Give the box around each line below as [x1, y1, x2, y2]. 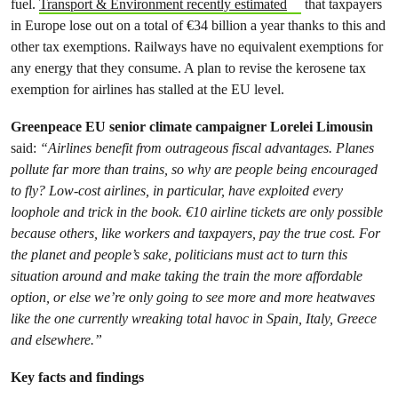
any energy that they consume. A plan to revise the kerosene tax [11, 60, 366, 76]
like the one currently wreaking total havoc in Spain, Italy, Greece [11, 310, 377, 327]
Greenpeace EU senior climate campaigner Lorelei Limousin [11, 118, 373, 135]
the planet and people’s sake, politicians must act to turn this [11, 246, 347, 263]
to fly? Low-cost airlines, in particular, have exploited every [11, 182, 343, 199]
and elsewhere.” [11, 331, 106, 348]
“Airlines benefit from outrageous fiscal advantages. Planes [36, 139, 374, 156]
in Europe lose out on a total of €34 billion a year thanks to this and [11, 17, 386, 34]
